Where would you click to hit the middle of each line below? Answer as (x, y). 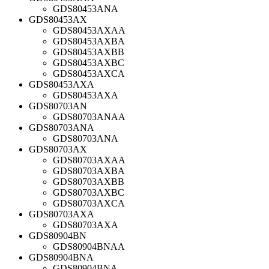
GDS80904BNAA (89, 246)
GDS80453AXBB (89, 52)
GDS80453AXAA (89, 30)
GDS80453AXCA (89, 73)
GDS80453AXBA (89, 41)
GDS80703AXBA (89, 171)
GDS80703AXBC (89, 192)
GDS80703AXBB (89, 181)
